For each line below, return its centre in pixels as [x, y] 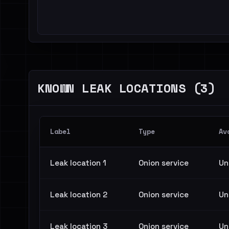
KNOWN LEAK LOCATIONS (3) [127, 88]
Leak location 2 [79, 194]
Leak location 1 [78, 163]
